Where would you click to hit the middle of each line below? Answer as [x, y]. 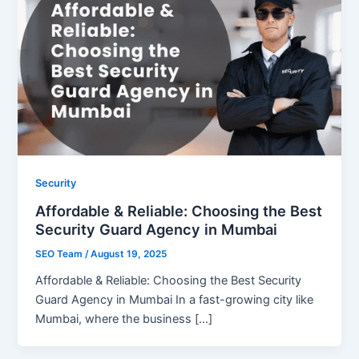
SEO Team [61, 254]
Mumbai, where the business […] [124, 319]
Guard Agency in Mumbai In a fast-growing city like [175, 300]
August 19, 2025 [129, 254]
